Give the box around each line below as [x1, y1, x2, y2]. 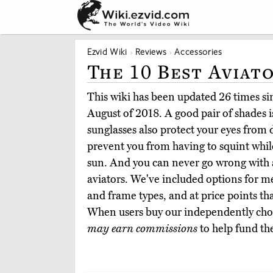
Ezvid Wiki [87, 46, 127, 57]
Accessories [174, 46, 222, 57]
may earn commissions [87, 222, 197, 235]
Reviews [135, 46, 167, 57]
